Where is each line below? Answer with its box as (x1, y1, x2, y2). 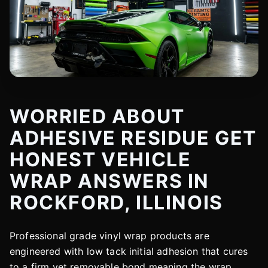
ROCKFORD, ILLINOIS (10, 190, 223, 214)
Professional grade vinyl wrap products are (10, 229, 209, 242)
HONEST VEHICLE (10, 147, 191, 171)
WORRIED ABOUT (10, 104, 185, 128)
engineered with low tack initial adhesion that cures (10, 245, 248, 257)
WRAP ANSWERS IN (10, 169, 210, 193)
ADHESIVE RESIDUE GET (10, 126, 257, 150)
